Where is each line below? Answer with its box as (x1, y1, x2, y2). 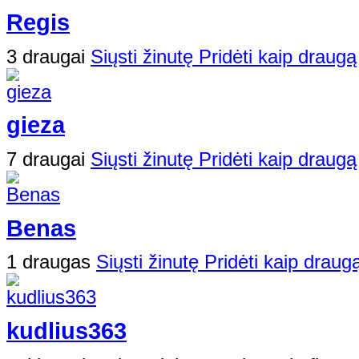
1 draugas (6, 251, 96, 273)
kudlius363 (6, 318, 127, 345)
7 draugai (6, 148, 91, 170)
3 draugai (6, 45, 91, 67)
